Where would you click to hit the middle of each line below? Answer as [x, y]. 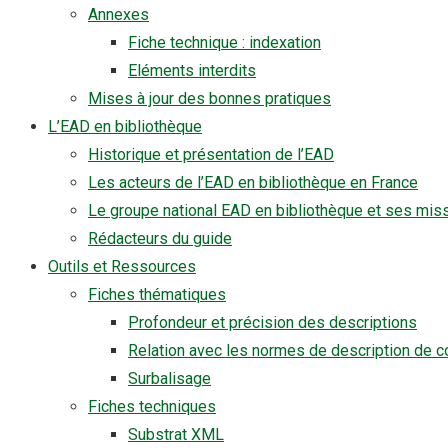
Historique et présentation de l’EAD [211, 154]
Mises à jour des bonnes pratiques [209, 98]
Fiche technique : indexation [224, 42]
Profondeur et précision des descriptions [272, 322]
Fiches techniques [152, 406]
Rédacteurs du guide [160, 238]
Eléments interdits [192, 70]
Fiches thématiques [157, 294]
